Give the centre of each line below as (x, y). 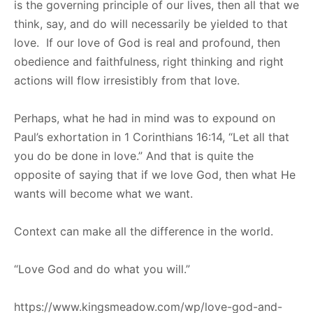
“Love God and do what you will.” (102, 269)
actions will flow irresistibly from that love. (130, 80)
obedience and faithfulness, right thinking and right (149, 61)
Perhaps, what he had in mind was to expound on (145, 118)
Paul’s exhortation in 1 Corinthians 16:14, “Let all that (152, 137)
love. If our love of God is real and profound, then (147, 42)
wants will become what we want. (103, 193)
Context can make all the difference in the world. (144, 231)
